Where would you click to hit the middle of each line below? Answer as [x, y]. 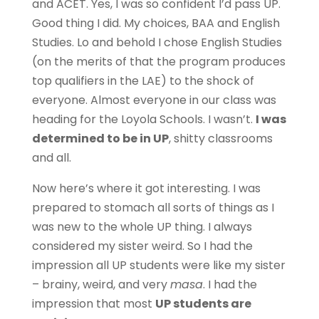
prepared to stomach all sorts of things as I [153, 208]
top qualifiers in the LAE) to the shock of [143, 81]
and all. [51, 158]
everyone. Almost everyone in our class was [154, 100]
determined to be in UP [100, 138]
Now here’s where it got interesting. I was [146, 188]
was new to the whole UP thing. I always [142, 227]
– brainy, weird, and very [101, 284]
